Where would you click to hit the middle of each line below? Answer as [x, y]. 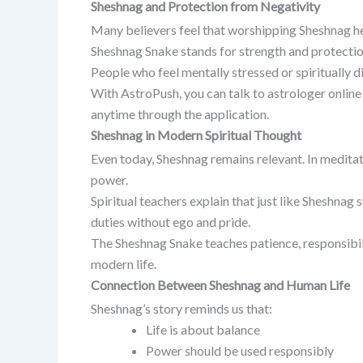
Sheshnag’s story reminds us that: [181, 308]
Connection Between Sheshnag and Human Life [220, 284]
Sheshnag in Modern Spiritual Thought [196, 135]
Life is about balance [203, 329]
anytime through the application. [180, 113]
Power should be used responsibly [240, 350]
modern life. [124, 263]
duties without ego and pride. [171, 221]
